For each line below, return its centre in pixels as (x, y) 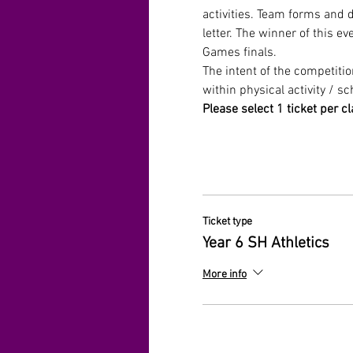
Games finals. (241, 53)
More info (225, 274)
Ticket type (227, 222)
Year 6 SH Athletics (266, 243)
